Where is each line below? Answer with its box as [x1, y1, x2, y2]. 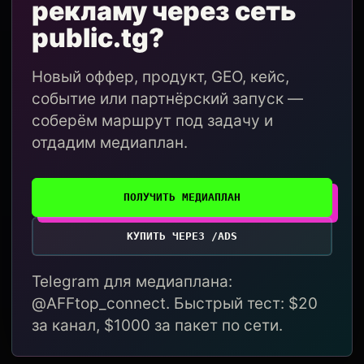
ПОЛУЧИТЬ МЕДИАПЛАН [123, 191, 240, 203]
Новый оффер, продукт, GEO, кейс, [32, 67, 289, 86]
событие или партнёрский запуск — [32, 89, 303, 108]
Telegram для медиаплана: [32, 272, 232, 291]
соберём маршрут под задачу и [32, 111, 273, 130]
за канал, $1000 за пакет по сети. [32, 316, 283, 335]
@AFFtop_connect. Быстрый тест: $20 [32, 294, 318, 313]
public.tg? [32, 22, 164, 54]
